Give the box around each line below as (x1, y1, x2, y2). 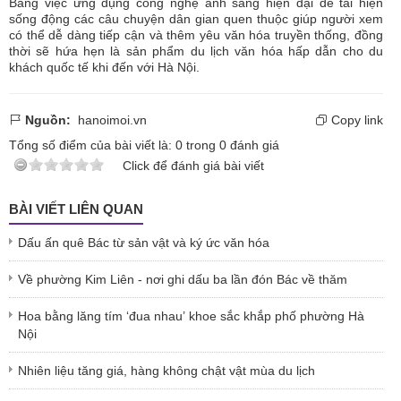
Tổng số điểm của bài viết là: (9, 138, 175, 153)
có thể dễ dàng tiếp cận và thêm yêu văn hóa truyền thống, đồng (9, 28, 383, 43)
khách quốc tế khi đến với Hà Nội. (9, 60, 200, 75)
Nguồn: (25, 113, 71, 128)
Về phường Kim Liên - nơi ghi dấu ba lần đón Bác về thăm (18, 272, 347, 287)
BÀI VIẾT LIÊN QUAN (9, 201, 143, 218)
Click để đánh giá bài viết (123, 158, 264, 174)
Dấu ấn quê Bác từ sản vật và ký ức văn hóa (18, 235, 269, 251)
